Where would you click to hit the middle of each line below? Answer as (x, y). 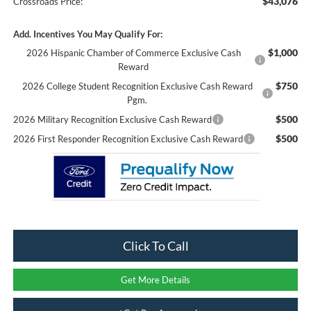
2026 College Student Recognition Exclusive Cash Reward (137, 86)
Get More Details (155, 279)
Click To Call (155, 245)
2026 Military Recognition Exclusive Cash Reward (112, 119)
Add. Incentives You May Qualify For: (87, 34)
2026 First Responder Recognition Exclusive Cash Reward (128, 138)
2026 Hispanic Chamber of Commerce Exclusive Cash (133, 52)
